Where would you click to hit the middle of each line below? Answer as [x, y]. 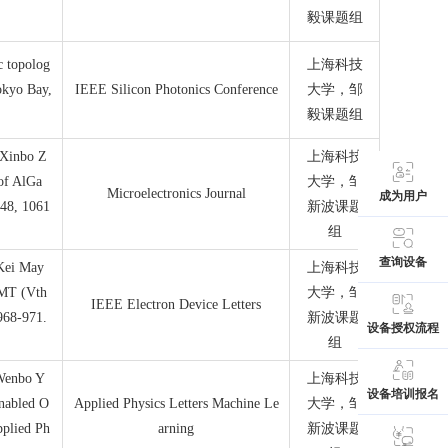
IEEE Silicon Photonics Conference [176, 89]
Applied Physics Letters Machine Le [176, 403]
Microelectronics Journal [176, 193]
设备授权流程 [403, 328]
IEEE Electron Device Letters [176, 304]
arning [176, 428]
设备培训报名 [403, 394]
